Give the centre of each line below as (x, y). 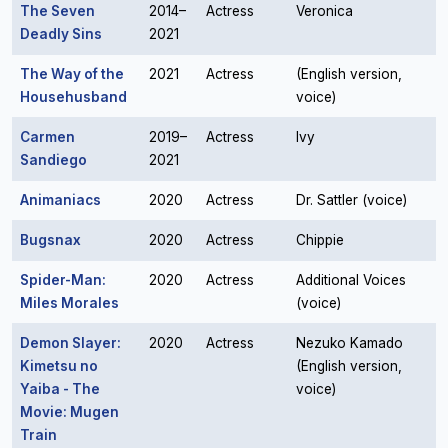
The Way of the (72, 74)
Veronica (324, 11)
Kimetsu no (59, 366)
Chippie (320, 240)
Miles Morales (69, 303)
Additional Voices (351, 280)
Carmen (47, 137)
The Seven (57, 11)
